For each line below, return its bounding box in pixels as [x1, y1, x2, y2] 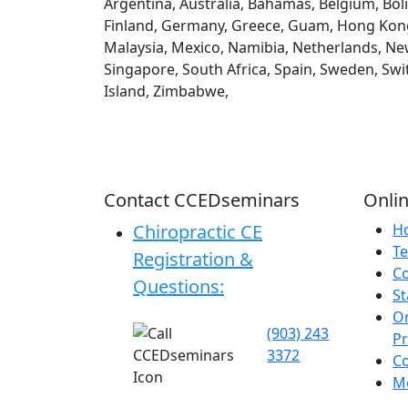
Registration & [133, 247, 253, 272]
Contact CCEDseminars [104, 188, 300, 213]
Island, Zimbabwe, [104, 81, 229, 102]
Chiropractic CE [133, 219, 262, 245]
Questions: [133, 274, 224, 300]
